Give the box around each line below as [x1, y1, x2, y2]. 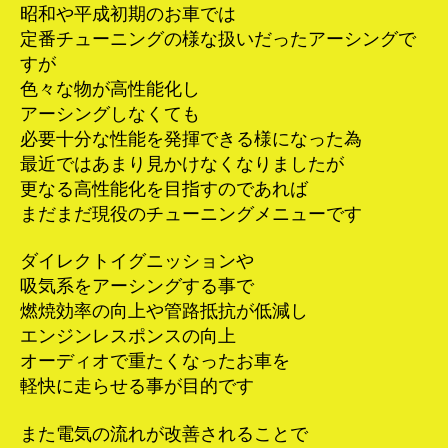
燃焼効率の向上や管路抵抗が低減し [20, 301, 308, 322]
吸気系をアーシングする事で [20, 276, 254, 297]
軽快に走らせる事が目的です [20, 376, 254, 397]
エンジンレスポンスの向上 [20, 326, 236, 347]
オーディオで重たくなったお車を [20, 351, 290, 372]
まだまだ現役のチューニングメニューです [20, 203, 362, 224]
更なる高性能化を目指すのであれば [20, 178, 308, 199]
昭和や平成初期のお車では [20, 3, 236, 24]
